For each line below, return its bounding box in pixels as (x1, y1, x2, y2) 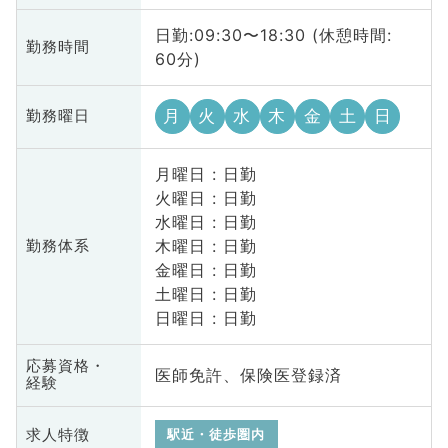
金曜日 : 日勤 (154, 260, 257, 281)
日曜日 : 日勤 (154, 308, 257, 329)
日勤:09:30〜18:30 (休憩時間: (154, 25, 392, 46)
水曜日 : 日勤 (154, 212, 257, 233)
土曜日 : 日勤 (154, 284, 257, 305)
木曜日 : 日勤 (154, 236, 257, 257)
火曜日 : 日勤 (154, 188, 257, 209)
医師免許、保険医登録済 (154, 365, 342, 386)
